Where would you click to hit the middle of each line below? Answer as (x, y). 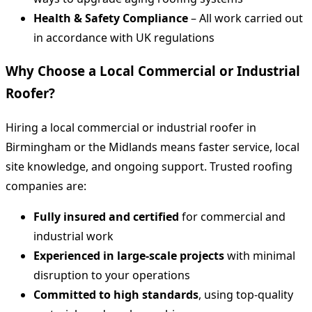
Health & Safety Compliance (111, 18)
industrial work (73, 236)
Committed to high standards (116, 295)
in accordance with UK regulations (124, 37)
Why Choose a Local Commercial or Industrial (153, 71)
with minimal (260, 256)
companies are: (46, 186)
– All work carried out (245, 18)
